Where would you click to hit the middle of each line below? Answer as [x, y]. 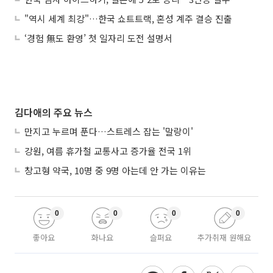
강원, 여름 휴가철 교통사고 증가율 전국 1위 [108, 151]
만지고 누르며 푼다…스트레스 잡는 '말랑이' [109, 132]
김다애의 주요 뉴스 [54, 112]
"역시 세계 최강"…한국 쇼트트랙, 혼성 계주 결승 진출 [128, 19]
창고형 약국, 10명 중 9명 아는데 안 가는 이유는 [115, 171]
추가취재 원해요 [224, 238]
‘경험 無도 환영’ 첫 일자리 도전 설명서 [98, 38]
